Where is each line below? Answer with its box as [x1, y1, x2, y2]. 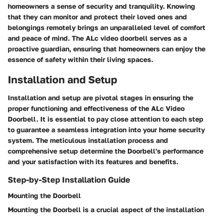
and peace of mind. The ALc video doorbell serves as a [8, 33, 187, 42]
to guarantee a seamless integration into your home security [8, 125, 205, 134]
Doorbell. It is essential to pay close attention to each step [8, 115, 203, 124]
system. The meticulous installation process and [8, 136, 168, 145]
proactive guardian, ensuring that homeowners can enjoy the [8, 44, 205, 53]
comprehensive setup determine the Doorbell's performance [8, 147, 203, 155]
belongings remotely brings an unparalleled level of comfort [8, 23, 205, 31]
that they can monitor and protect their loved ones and [8, 12, 187, 21]
